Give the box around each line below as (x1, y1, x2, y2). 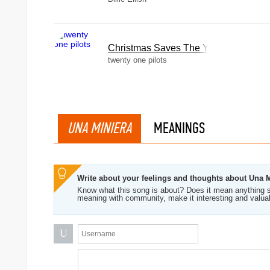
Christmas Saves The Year (108, 43, 222, 53)
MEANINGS (154, 119, 205, 137)
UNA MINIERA (67, 119, 131, 137)
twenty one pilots (108, 55, 167, 64)
